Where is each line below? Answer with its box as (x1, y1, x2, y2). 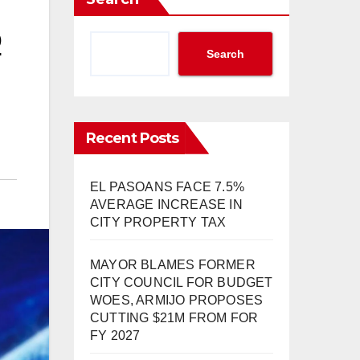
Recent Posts (86, 129, 179, 147)
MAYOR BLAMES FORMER (90, 257, 256, 272)
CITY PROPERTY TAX (90, 215, 227, 229)
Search (207, 47, 244, 60)
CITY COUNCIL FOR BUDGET (90, 275, 273, 289)
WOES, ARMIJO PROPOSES (90, 292, 264, 307)
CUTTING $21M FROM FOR (90, 310, 259, 325)
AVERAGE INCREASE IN (90, 197, 243, 211)
